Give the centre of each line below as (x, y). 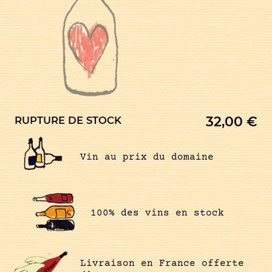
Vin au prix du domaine (147, 157)
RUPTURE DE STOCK (68, 120)
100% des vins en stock (157, 213)
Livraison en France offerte (162, 263)
